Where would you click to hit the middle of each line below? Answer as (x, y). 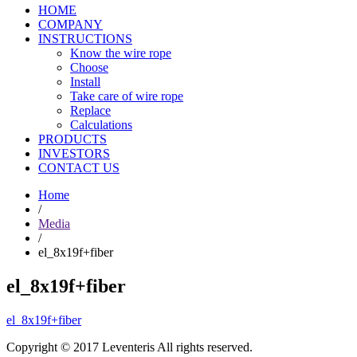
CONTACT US (79, 168)
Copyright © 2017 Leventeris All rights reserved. (129, 347)
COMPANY (71, 24)
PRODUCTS (73, 139)
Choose (89, 67)
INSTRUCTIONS (85, 39)
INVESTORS (74, 153)
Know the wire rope (121, 53)
